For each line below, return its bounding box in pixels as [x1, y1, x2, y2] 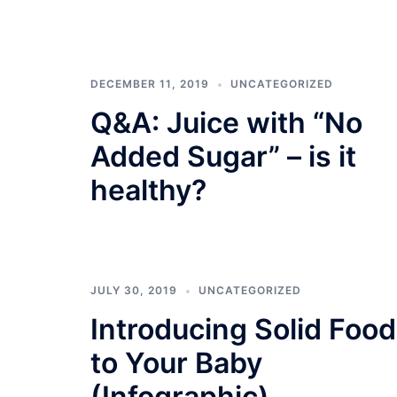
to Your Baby [90, 346, 262, 380]
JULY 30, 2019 [90, 284, 177, 297]
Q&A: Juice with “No [90, 105, 362, 140]
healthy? [90, 173, 206, 207]
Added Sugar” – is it [90, 139, 356, 174]
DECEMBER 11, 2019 [90, 77, 209, 90]
